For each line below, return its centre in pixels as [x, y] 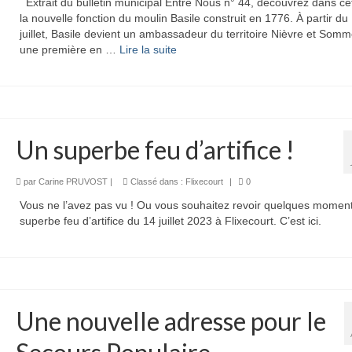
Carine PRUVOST [73, 181]
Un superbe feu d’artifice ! [155, 149]
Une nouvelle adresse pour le [170, 321]
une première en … [69, 49]
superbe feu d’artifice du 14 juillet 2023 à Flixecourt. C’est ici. [170, 220]
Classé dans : [156, 181]
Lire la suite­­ [148, 49]
